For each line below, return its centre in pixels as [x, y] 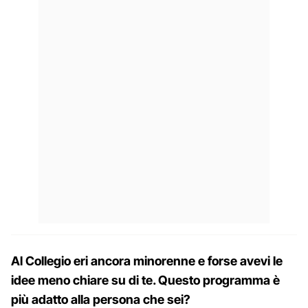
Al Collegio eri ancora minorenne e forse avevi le [147, 261]
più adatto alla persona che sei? [101, 299]
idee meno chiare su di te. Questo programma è [145, 280]
